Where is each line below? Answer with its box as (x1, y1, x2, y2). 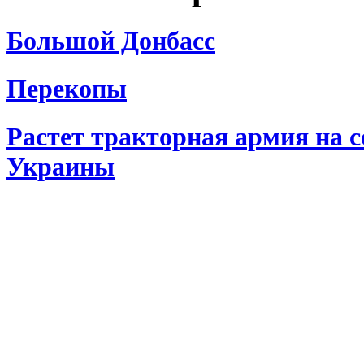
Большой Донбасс (6, 25, 215, 55)
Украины (6, 152, 115, 182)
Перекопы (6, 73, 127, 103)
